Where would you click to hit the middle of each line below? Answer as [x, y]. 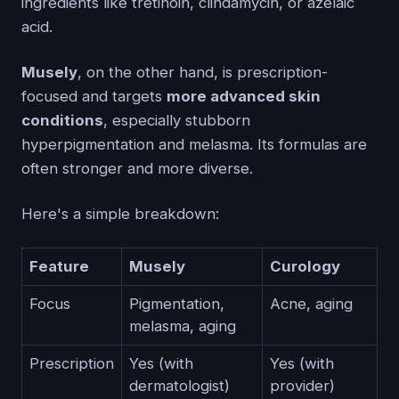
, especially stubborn [177, 120]
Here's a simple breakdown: [120, 213]
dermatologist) [179, 385]
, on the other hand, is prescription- [203, 72]
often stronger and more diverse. [137, 168]
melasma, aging [183, 326]
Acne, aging [311, 303]
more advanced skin [244, 96]
